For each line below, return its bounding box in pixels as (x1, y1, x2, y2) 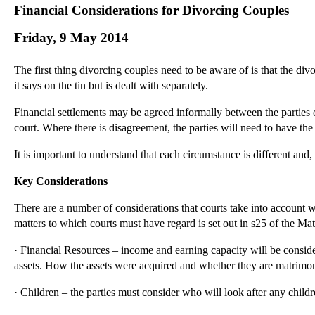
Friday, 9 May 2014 (14, 30, 129, 45)
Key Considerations (14, 174, 108, 187)
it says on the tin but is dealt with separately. (14, 79, 208, 91)
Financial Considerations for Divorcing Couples (14, 3, 289, 18)
